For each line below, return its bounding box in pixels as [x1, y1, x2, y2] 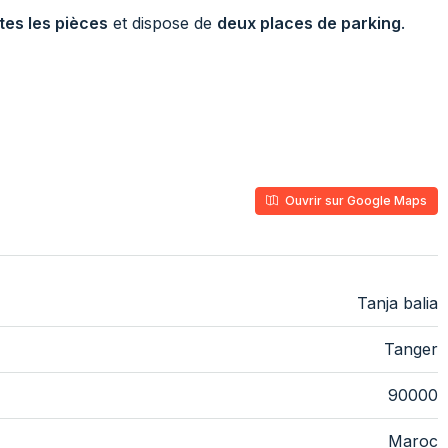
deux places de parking [217, 12, 401, 33]
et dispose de [108, 12, 217, 33]
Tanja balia [356, 292, 438, 313]
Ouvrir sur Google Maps [281, 192, 427, 208]
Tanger [383, 338, 438, 359]
